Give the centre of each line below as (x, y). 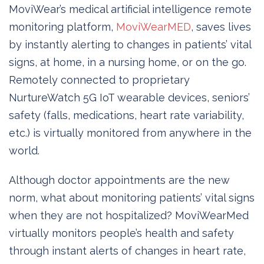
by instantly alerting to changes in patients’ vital (130, 44)
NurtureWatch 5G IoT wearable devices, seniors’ (129, 97)
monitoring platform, (62, 27)
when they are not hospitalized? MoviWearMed (129, 215)
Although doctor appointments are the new (119, 180)
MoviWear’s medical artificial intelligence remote (130, 9)
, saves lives (221, 27)
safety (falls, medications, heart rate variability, (126, 115)
